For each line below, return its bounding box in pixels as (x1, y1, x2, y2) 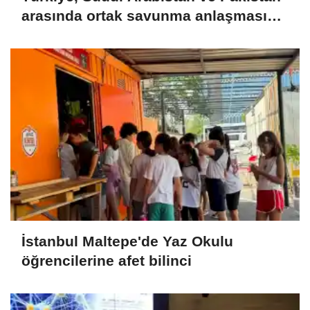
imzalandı (21, 26, 89, 43)
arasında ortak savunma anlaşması (21, 7, 267, 24)
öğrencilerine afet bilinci (21, 252, 192, 268)
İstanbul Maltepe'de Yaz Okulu (21, 232, 233, 249)
